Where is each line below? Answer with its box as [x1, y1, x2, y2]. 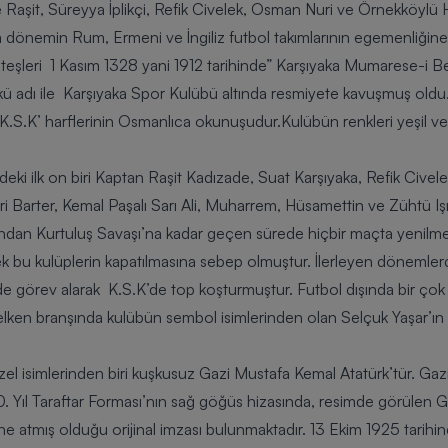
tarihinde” [203, 55, 276, 76]
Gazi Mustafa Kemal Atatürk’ [199, 363, 393, 384]
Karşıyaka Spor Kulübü [63, 83, 218, 104]
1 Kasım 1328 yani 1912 [50, 55, 203, 76]
